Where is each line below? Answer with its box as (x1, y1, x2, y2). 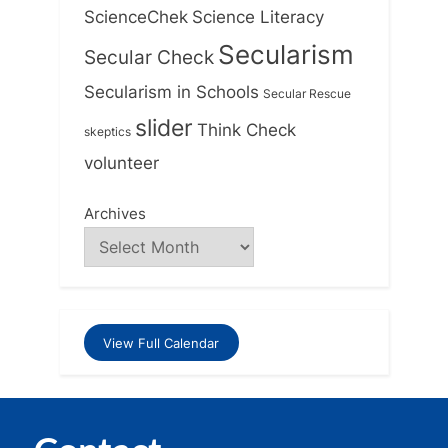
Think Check (197, 118, 296, 140)
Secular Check (84, 45, 214, 68)
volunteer (84, 151, 159, 173)
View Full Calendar (103, 334, 220, 351)
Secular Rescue (263, 86, 351, 101)
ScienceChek (84, 5, 188, 27)
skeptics (84, 124, 131, 139)
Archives (84, 203, 146, 223)
